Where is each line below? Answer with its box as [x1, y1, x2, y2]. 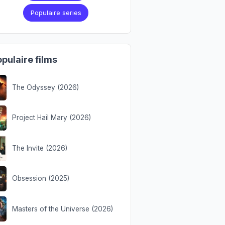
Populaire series [30, 9, 81, 17]
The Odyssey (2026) [12, 83, 79, 91]
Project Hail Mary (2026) [12, 114, 91, 122]
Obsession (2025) [12, 174, 69, 183]
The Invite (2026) [12, 144, 67, 152]
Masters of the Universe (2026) [12, 204, 113, 213]
